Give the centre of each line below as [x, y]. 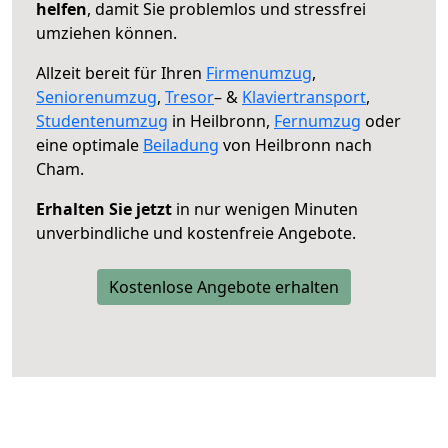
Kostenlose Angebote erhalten [224, 286]
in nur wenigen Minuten [265, 208]
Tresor [189, 96]
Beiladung [181, 144]
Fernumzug [317, 120]
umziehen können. [106, 32]
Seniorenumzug [96, 96]
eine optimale [89, 144]
